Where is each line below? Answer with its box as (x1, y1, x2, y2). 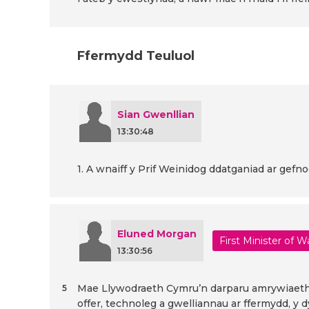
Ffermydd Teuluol (77, 48, 195, 64)
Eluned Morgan (117, 228, 197, 241)
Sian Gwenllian (117, 108, 195, 121)
